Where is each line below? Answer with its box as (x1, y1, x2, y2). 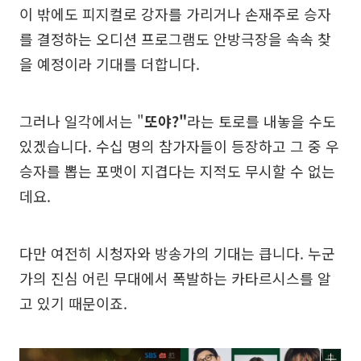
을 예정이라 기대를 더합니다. (19, 52, 200, 74)
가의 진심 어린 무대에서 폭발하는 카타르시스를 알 (19, 267, 331, 288)
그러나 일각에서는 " (19, 110, 144, 131)
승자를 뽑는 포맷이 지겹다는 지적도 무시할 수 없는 (19, 160, 335, 181)
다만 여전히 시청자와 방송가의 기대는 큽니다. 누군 (19, 242, 335, 263)
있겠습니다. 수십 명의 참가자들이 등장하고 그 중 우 (19, 135, 339, 156)
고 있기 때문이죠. (19, 292, 127, 313)
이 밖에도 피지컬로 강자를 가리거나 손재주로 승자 (19, 2, 331, 24)
